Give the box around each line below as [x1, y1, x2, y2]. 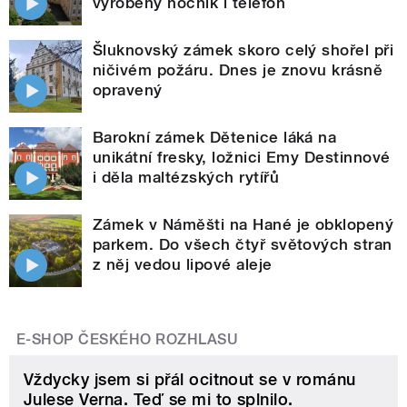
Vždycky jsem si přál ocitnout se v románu [24, 369, 356, 389]
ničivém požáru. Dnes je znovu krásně [93, 60, 383, 79]
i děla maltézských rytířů [93, 167, 279, 186]
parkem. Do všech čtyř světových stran [93, 234, 392, 253]
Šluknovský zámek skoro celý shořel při [93, 40, 394, 59]
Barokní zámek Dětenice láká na [93, 127, 337, 146]
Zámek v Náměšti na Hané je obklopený [93, 214, 394, 233]
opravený [93, 80, 163, 99]
